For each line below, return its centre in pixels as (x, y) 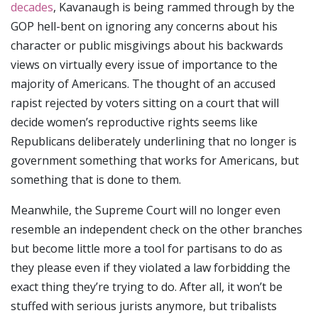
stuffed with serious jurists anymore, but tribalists (144, 306)
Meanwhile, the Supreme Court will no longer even (146, 210)
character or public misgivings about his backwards (147, 45)
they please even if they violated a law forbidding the (150, 267)
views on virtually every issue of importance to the (144, 64)
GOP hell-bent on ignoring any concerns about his (144, 26)
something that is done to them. (96, 179)
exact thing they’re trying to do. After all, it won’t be (147, 286)
